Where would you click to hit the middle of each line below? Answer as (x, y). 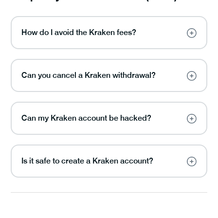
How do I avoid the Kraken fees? (79, 32)
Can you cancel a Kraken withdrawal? (89, 75)
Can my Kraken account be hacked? (86, 118)
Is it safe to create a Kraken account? (87, 161)
